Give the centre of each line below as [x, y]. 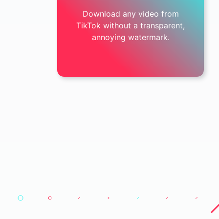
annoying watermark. [131, 37]
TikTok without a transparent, [131, 25]
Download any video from [131, 14]
